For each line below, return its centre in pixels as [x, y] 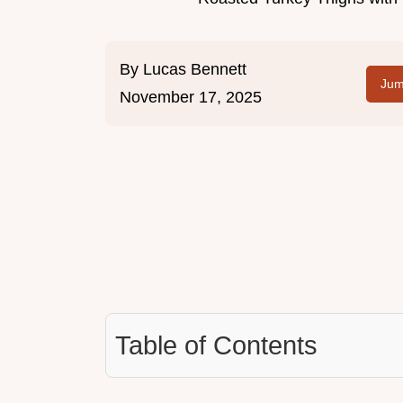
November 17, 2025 [191, 98]
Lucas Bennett [195, 70]
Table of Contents [216, 346]
